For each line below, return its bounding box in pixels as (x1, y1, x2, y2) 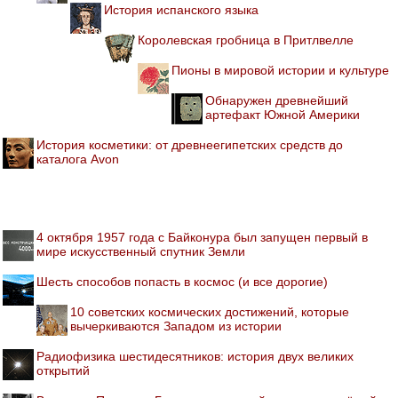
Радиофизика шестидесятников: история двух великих (36, 348, 354, 363)
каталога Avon (36, 151, 119, 166)
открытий (36, 362, 90, 378)
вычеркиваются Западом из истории (70, 318, 282, 333)
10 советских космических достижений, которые (70, 304, 349, 319)
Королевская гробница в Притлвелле (138, 32, 354, 47)
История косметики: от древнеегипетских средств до (36, 137, 343, 152)
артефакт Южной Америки (205, 107, 360, 122)
